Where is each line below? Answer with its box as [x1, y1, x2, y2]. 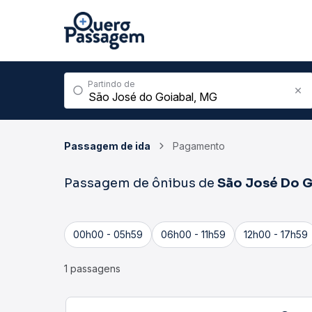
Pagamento [173, 140, 225, 152]
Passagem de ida [64, 140, 150, 152]
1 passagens [64, 263, 120, 274]
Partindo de [88, 79, 135, 89]
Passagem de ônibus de [64, 175, 217, 191]
